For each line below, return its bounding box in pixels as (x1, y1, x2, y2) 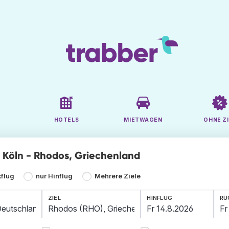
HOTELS (54, 117, 79, 124)
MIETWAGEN (124, 117, 163, 124)
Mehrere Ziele (94, 172, 141, 180)
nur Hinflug (36, 172, 73, 180)
